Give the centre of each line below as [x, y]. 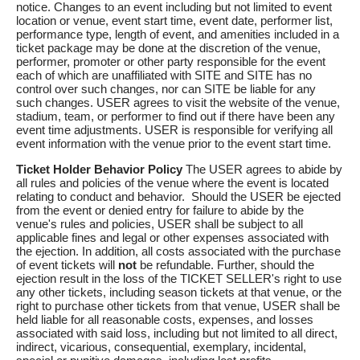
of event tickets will [67, 265]
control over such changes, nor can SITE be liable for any [166, 89]
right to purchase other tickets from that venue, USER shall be [178, 306]
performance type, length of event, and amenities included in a [178, 35]
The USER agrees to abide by [262, 170]
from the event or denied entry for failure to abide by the [160, 211]
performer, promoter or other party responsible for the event [171, 62]
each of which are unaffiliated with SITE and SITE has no [164, 76]
